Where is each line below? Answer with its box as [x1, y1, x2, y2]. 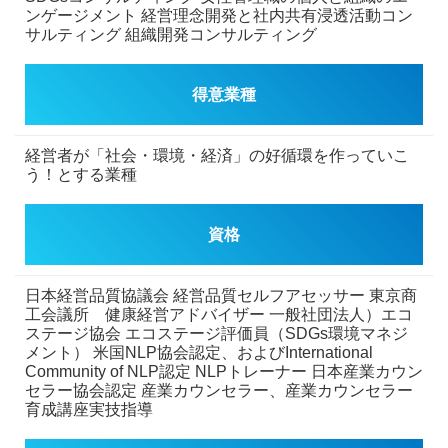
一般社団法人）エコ [265, 305, 413, 323]
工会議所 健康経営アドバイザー [25, 305, 265, 323]
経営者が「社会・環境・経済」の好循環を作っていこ [25, 146, 409, 164]
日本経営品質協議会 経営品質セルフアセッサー [25, 286, 365, 304]
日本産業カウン [307, 362, 423, 380]
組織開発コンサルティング [121, 25, 317, 43]
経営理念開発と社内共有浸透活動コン [137, 6, 413, 24]
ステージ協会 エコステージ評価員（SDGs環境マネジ [25, 324, 408, 342]
